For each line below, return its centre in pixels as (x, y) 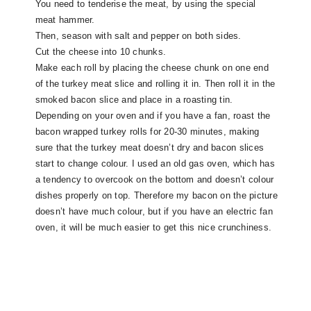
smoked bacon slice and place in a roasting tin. (134, 99)
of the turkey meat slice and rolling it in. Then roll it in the (155, 83)
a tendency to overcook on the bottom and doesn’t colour (154, 179)
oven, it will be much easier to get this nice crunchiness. (153, 227)
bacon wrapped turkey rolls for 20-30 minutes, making (147, 131)
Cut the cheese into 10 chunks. (102, 51)
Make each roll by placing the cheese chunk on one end (152, 67)
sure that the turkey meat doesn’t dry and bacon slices (150, 147)
